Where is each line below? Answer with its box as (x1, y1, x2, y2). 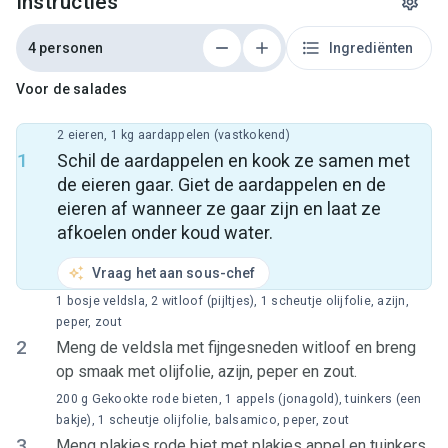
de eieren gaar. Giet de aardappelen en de (57, 174, 386, 195)
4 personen (28, 39, 104, 56)
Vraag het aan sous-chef (92, 265, 256, 281)
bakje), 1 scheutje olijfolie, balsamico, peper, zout (56, 413, 349, 427)
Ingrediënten (329, 39, 413, 56)
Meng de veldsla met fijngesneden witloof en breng (56, 338, 416, 357)
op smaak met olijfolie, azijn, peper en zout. (56, 362, 357, 381)
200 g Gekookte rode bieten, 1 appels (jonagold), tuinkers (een (56, 392, 422, 406)
